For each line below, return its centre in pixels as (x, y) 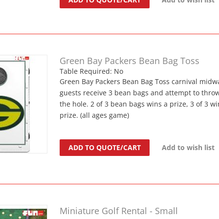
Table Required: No (92, 71)
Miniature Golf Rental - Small (119, 210)
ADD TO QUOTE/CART (105, 147)
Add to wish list (188, 147)
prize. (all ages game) (95, 115)
